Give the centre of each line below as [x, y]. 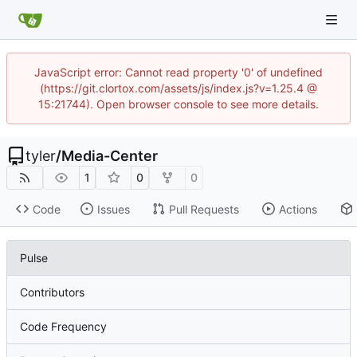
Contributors [52, 292]
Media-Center [110, 156]
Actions [298, 209]
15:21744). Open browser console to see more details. [178, 104]
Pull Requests [204, 209]
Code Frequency [63, 327]
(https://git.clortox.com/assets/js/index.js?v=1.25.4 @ [178, 88]
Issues [113, 209]
